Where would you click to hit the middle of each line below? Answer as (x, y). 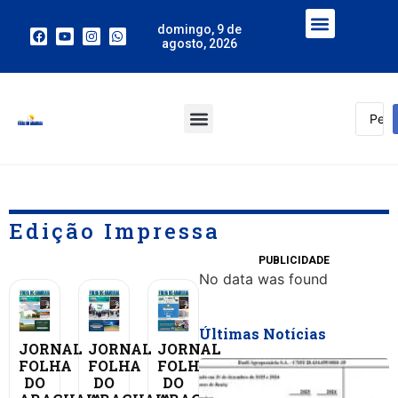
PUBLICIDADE (294, 260)
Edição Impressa (115, 231)
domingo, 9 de (199, 29)
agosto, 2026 (199, 44)
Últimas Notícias (263, 334)
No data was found (263, 279)
